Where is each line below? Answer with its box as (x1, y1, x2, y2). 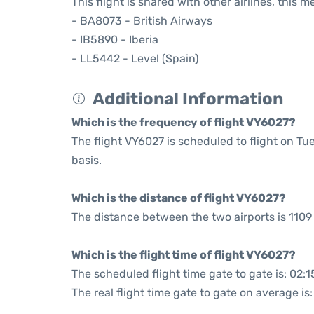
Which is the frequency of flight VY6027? (71, 116, 296, 129)
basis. (71, 153, 102, 167)
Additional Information (93, 89, 283, 109)
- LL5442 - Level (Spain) (71, 52, 198, 65)
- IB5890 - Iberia (71, 33, 158, 46)
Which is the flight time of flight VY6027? (71, 248, 296, 261)
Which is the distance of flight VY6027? (71, 191, 286, 205)
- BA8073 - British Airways (71, 14, 212, 27)
